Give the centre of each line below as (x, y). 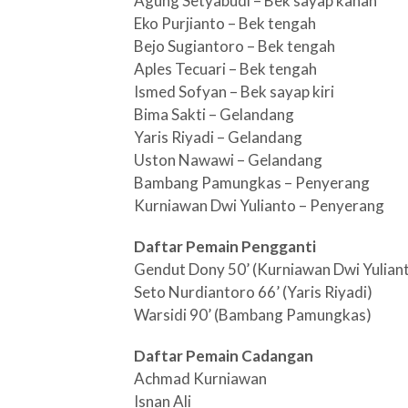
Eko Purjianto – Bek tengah (225, 23)
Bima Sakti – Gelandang (214, 114)
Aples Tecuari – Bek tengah (225, 69)
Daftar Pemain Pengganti (225, 246)
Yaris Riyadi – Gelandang (218, 137)
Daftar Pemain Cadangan (224, 356)
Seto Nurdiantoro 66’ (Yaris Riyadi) (253, 292)
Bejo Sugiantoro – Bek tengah (235, 46)
